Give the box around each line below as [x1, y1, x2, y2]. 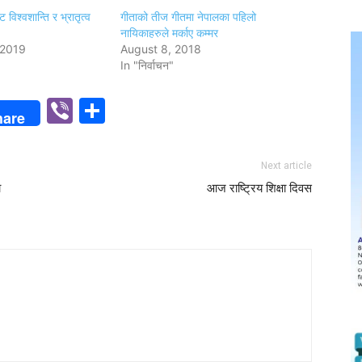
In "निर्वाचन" [120, 58, 175, 72]
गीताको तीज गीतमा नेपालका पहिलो [120, 10, 257, 23]
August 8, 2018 [120, 42, 202, 56]
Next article [261, 160, 312, 171]
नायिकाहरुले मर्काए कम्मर [120, 26, 219, 40]
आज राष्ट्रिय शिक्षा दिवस [207, 181, 312, 196]
